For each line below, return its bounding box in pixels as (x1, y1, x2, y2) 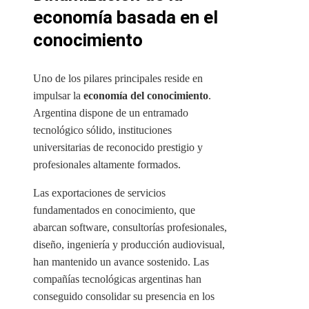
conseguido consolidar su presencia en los (33, 290, 215, 303)
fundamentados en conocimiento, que (33, 204, 195, 217)
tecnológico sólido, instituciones (33, 124, 172, 137)
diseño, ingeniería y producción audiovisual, (33, 239, 225, 251)
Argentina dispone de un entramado (33, 107, 188, 119)
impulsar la (33, 90, 83, 102)
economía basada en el (33, 7, 218, 28)
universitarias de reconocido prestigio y (33, 141, 203, 154)
